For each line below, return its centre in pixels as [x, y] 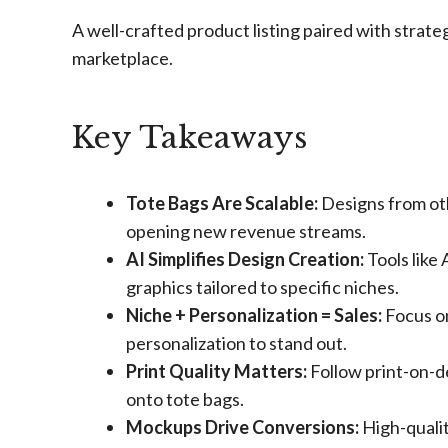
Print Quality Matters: [216, 371]
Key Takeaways [189, 137]
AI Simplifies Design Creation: [245, 259]
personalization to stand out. [236, 343]
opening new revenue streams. [246, 231]
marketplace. [122, 58]
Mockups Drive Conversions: [242, 427]
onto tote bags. [185, 399]
